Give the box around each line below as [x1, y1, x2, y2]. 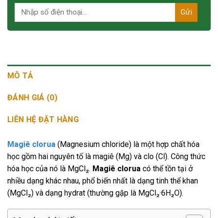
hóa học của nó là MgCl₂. [7, 163, 92, 173]
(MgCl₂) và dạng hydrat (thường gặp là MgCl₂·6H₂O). [7, 188, 183, 198]
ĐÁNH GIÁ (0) [7, 92, 57, 102]
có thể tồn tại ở [141, 163, 193, 173]
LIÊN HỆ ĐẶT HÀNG [7, 114, 79, 124]
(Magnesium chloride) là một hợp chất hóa [55, 139, 200, 149]
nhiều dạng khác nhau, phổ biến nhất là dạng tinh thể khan [7, 176, 198, 185]
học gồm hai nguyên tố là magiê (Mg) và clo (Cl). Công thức [7, 151, 205, 161]
